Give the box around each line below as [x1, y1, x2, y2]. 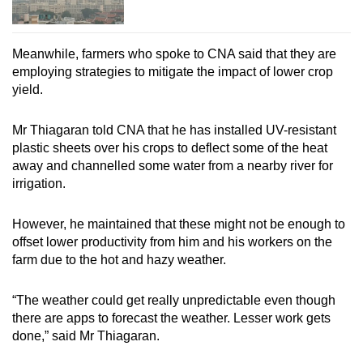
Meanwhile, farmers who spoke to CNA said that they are [12, 46, 336, 61]
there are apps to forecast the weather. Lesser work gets [12, 310, 331, 325]
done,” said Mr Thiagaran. [12, 328, 163, 343]
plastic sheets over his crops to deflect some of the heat [12, 140, 327, 155]
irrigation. [12, 176, 69, 190]
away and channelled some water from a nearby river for [12, 158, 333, 173]
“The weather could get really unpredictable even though [12, 293, 335, 307]
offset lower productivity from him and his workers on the [12, 234, 332, 249]
